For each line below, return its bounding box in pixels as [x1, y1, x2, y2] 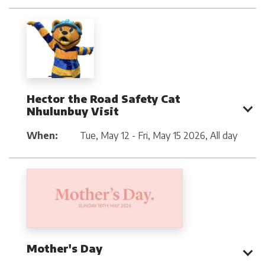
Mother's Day [27, 241, 102, 256]
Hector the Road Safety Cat [27, 91, 180, 105]
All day [210, 129, 237, 141]
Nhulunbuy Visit [27, 104, 119, 118]
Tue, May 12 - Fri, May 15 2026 [80, 129, 205, 141]
